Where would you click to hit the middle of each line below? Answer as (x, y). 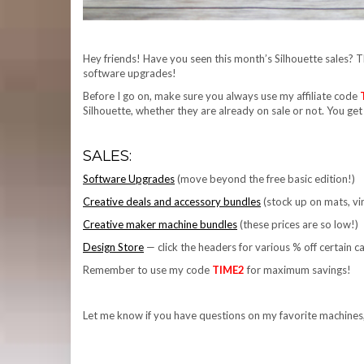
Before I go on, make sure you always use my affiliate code (221, 96)
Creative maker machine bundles (160, 225)
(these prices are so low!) (298, 225)
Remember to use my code (147, 270)
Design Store (113, 247)
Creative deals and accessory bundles (172, 202)
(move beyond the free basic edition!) (265, 179)
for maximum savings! (298, 270)
